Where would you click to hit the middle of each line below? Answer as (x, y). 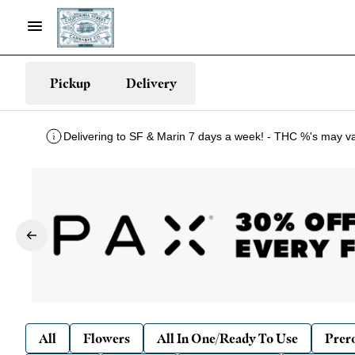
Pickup (70, 83)
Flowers (107, 338)
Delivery (151, 83)
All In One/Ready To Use (227, 338)
